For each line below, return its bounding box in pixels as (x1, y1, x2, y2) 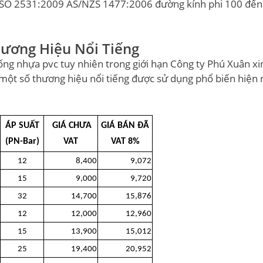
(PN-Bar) (5, 137, 39, 146)
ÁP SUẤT (5, 121, 39, 130)
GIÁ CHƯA (50, 121, 92, 130)
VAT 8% (110, 137, 140, 146)
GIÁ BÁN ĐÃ (101, 121, 149, 130)
